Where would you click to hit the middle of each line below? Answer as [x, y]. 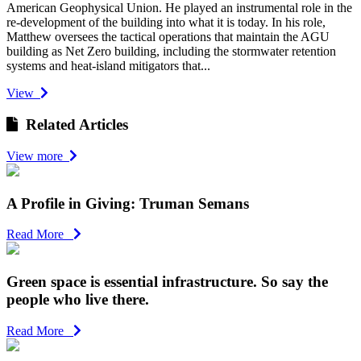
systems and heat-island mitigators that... [108, 66]
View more [38, 156]
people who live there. [78, 300]
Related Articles [73, 125]
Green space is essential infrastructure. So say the [167, 282]
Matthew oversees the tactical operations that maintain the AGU [168, 37]
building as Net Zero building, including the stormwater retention [171, 52]
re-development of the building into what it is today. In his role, [166, 23]
